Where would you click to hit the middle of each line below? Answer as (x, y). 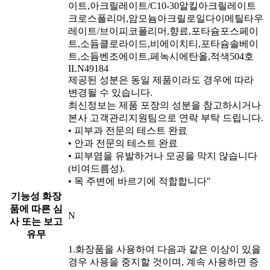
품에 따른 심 (36, 209)
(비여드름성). (96, 169)
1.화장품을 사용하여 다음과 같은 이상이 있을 (165, 250)
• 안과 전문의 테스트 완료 (123, 143)
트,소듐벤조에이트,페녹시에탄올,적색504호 (161, 57)
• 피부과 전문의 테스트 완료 (128, 131)
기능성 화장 (36, 196)
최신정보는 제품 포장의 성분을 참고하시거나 (165, 105)
